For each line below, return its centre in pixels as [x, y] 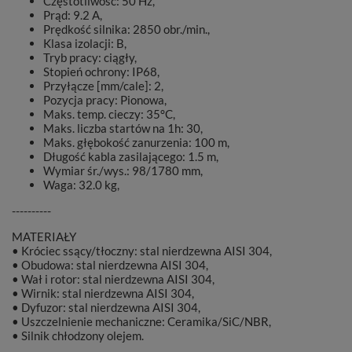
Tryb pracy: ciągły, [90, 57]
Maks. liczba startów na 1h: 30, [123, 128]
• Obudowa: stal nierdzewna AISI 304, [110, 265]
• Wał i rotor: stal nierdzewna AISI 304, [113, 279]
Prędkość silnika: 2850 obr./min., [126, 29]
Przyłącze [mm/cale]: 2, [103, 86]
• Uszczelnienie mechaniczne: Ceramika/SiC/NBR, [141, 321]
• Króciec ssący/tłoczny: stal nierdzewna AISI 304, [142, 251]
